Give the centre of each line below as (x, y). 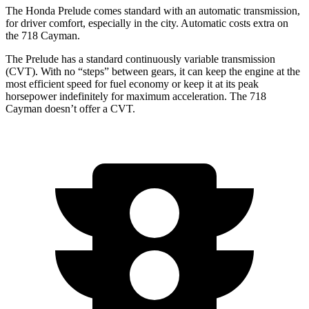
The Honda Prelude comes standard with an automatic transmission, (153, 10)
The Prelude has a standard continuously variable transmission (140, 59)
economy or (155, 83)
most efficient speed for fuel (67, 83)
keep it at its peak (220, 83)
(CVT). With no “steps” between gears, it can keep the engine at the (153, 71)
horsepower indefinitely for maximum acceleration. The (128, 96)
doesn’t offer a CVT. (89, 108)
